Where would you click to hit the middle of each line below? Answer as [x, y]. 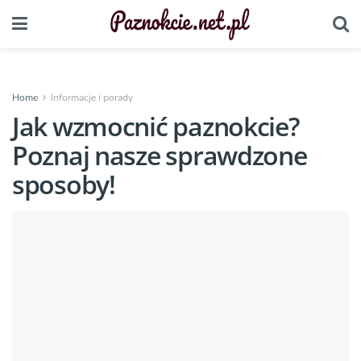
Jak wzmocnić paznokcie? [156, 126]
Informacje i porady [92, 98]
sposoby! [64, 184]
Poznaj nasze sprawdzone [160, 155]
